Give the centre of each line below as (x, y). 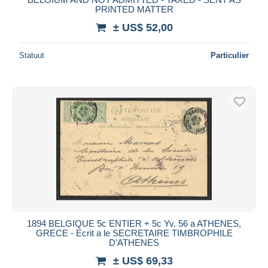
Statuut (32, 55)
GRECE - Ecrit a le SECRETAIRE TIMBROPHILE (134, 233)
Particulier (230, 55)
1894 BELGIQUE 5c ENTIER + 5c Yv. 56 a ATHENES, (134, 223)
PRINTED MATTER (134, 9)
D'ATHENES (134, 242)
